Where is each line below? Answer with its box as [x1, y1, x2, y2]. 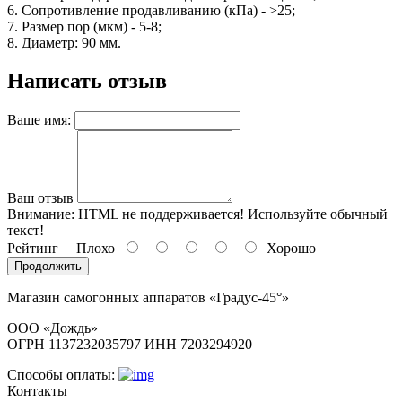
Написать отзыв [7, 68, 167, 92]
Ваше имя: [7, 111, 71, 127]
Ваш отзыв [7, 189, 74, 205]
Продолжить [14, 258, 82, 273]
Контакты [7, 382, 67, 398]
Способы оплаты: [7, 366, 115, 382]
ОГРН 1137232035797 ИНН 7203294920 [7, 336, 252, 352]
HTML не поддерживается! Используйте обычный [74, 205, 388, 222]
